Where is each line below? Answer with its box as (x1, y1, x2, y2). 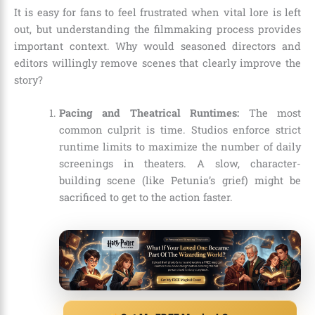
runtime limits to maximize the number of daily (58, 140, 301, 154)
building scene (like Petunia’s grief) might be (58, 174, 301, 188)
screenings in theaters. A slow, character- (58, 157, 301, 171)
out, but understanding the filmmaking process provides (14, 22, 301, 37)
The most (239, 106, 302, 120)
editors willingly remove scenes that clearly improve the (14, 56, 301, 70)
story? (14, 73, 43, 87)
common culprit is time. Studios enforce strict (58, 123, 301, 137)
